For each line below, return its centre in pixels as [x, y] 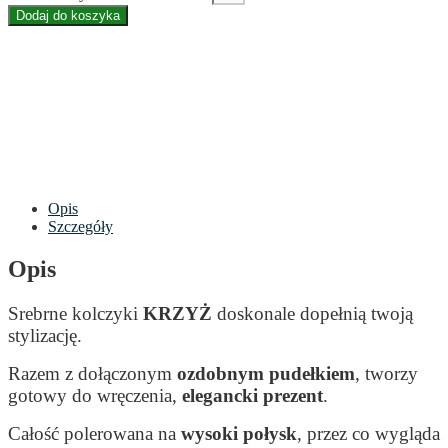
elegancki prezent [252, 395]
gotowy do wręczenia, [95, 395]
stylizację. [45, 335]
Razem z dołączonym [92, 373]
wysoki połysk [239, 433]
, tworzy [386, 373]
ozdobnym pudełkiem [266, 373]
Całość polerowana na [94, 433]
